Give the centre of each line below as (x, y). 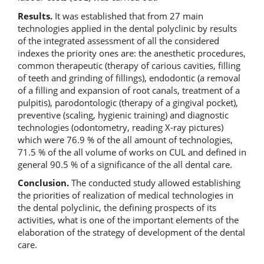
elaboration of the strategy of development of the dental (131, 232)
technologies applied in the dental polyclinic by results (127, 28)
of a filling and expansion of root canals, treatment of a (129, 90)
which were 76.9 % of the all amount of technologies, (125, 139)
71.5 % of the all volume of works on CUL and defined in (132, 152)
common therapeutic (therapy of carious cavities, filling (129, 65)
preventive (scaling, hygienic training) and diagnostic (123, 115)
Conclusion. (44, 183)
